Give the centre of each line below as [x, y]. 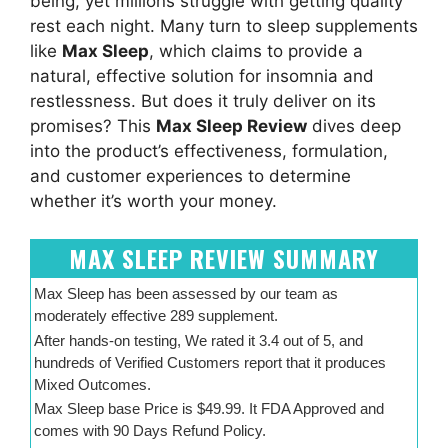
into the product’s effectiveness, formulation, [209, 150]
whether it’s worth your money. [153, 200]
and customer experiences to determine [190, 175]
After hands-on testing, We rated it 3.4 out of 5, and [199, 340]
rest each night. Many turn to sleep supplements [224, 25]
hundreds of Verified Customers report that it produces [210, 362]
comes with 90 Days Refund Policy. [150, 431]
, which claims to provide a [256, 50]
